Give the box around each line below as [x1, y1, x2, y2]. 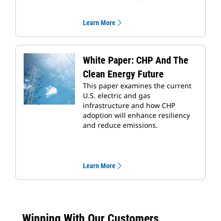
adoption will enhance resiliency [83, 110, 190, 120]
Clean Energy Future [83, 68, 164, 80]
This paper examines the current [83, 81, 191, 91]
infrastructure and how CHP [83, 101, 175, 110]
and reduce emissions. [83, 120, 158, 130]
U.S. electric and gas [83, 91, 150, 101]
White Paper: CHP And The [83, 54, 188, 67]
